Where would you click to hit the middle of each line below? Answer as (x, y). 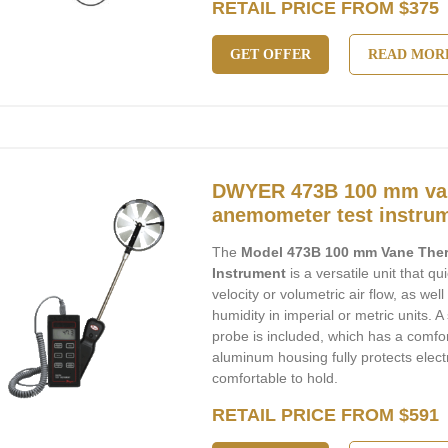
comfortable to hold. (275, 378)
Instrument (249, 273)
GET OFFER (271, 54)
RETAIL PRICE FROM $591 (326, 415)
